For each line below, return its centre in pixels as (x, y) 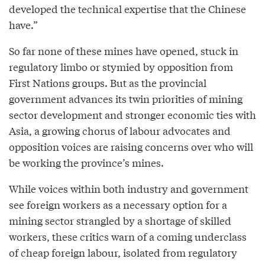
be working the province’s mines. (86, 162)
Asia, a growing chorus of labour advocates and (120, 130)
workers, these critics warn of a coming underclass (128, 236)
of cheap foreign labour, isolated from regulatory (123, 252)
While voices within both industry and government (129, 188)
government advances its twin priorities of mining (126, 98)
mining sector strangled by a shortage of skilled (120, 220)
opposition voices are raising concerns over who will (131, 146)
